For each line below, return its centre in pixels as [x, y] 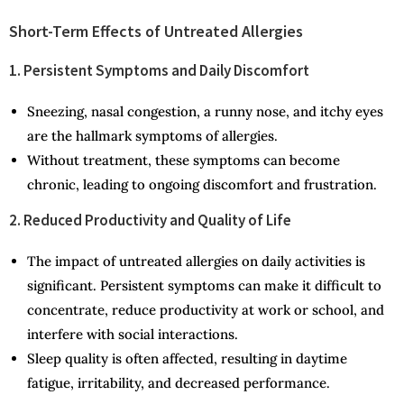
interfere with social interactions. [133, 335]
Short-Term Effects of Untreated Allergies [156, 32]
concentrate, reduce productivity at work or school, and [206, 310]
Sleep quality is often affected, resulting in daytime [187, 359]
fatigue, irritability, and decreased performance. [179, 383]
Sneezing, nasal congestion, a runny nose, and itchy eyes [205, 112]
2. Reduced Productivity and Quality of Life [150, 220]
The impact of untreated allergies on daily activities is [196, 262]
